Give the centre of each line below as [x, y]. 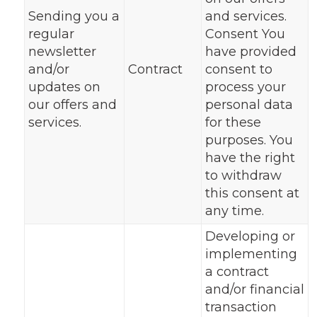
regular [51, 34]
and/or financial [254, 289]
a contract [237, 272]
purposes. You [249, 140]
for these [233, 122]
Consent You [245, 34]
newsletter [62, 52]
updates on [64, 87]
